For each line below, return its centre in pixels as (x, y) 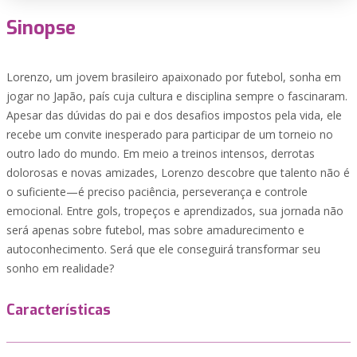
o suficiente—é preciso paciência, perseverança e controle (157, 192)
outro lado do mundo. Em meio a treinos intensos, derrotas (161, 153)
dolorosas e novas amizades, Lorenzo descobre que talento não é (178, 173)
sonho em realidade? (60, 268)
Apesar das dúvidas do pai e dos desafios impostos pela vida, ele (174, 115)
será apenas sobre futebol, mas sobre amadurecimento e (155, 230)
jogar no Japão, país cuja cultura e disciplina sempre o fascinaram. (177, 96)
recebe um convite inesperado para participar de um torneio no (170, 134)
